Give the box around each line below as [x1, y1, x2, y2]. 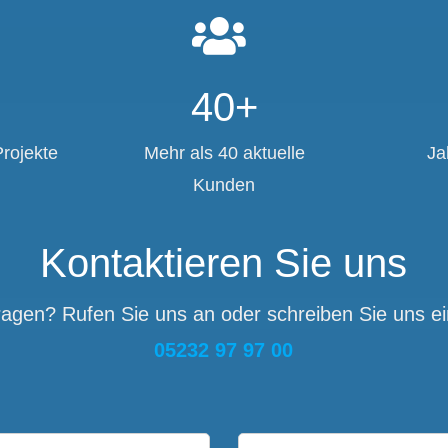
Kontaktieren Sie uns [40, 240, 408, 285]
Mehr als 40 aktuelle [143, 142, 305, 163]
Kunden [193, 174, 255, 195]
